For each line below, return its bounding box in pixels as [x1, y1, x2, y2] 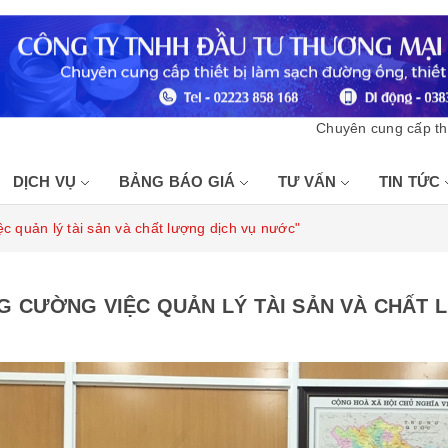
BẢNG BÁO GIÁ [118, 172, 240, 190]
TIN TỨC [378, 172, 445, 190]
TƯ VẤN [277, 172, 341, 190]
